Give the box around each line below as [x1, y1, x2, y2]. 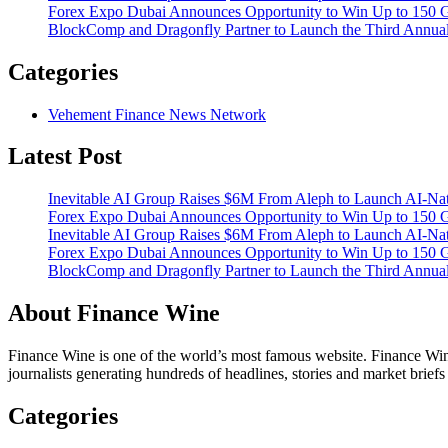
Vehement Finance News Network [48, 105, 266, 123]
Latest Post [8, 143, 122, 170]
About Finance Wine [8, 300, 220, 327]
